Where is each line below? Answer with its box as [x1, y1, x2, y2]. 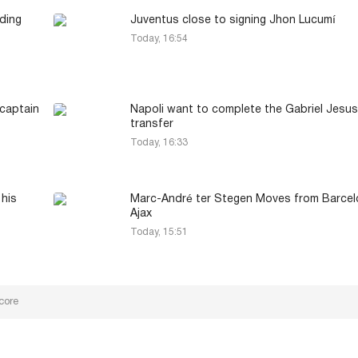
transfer [130, 119, 173, 130]
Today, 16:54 [130, 34, 188, 44]
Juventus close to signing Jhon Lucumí [130, 15, 336, 26]
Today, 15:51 [130, 228, 188, 237]
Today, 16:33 [130, 138, 188, 148]
